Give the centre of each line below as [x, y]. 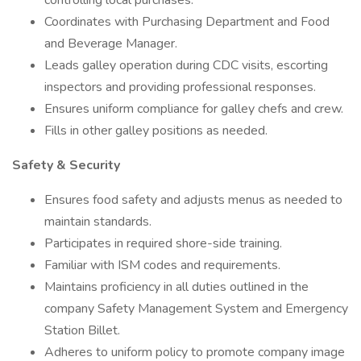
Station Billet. [82, 330]
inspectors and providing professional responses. [180, 87]
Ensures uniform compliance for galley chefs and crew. [194, 109]
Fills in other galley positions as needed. [156, 131]
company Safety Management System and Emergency [196, 309]
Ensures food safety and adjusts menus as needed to [193, 200]
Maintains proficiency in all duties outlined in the [176, 287]
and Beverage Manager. [111, 44]
